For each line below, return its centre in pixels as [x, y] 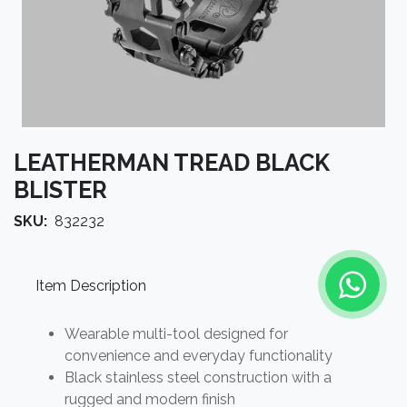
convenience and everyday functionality [199, 356]
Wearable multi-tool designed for [176, 334]
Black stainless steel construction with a [198, 377]
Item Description [91, 285]
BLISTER [60, 190]
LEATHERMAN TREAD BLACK [172, 163]
